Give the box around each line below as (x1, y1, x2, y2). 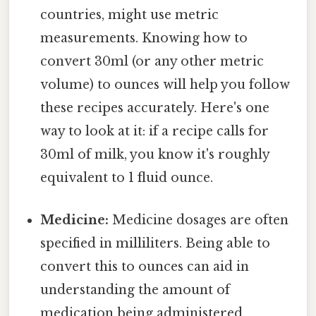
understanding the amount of (40, 281, 231, 298)
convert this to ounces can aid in (40, 258, 250, 274)
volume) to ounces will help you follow (40, 77, 291, 93)
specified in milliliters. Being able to (40, 235, 271, 251)
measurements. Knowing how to (40, 30, 248, 47)
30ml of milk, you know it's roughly (40, 147, 270, 163)
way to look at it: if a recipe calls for (40, 123, 269, 140)
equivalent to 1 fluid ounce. (40, 170, 214, 186)
